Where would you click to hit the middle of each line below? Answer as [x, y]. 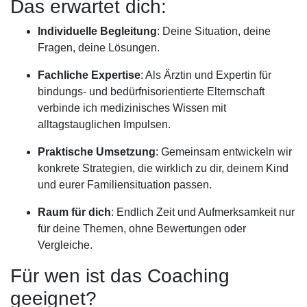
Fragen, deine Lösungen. [99, 48]
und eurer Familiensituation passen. [125, 185]
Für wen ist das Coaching [120, 276]
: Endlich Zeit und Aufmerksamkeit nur [203, 212]
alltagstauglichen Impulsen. [104, 124]
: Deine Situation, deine [214, 31]
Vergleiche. [65, 245]
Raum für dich [74, 212]
